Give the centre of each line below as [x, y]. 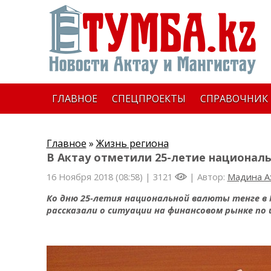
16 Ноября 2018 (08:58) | [100, 177]
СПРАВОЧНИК [234, 99]
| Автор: [207, 177]
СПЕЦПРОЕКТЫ [149, 99]
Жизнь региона [132, 143]
